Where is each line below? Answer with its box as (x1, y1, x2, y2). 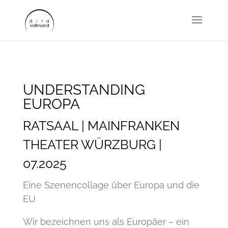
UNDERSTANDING (22, 81, 145, 98)
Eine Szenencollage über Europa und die (22, 180, 199, 190)
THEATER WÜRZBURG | (22, 137, 162, 152)
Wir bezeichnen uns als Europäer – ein (22, 216, 189, 227)
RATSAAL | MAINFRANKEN (22, 118, 180, 133)
